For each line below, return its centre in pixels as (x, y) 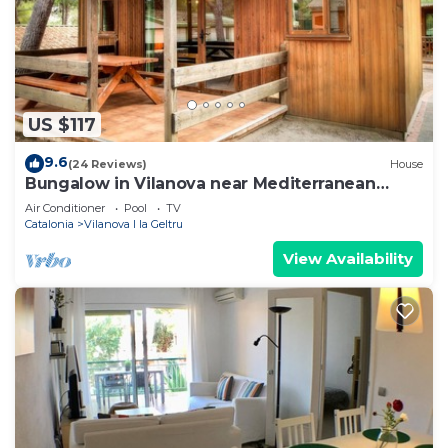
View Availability (348, 259)
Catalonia (49, 224)
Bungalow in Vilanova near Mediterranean (200, 184)
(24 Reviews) (107, 163)
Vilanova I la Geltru (133, 224)
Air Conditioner (65, 208)
